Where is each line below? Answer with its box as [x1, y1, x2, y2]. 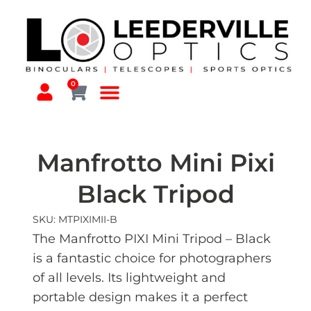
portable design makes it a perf [32, 289, 228, 305]
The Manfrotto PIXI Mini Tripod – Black [32, 231, 271, 247]
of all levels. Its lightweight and [32, 270, 226, 286]
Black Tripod [76, 179, 235, 210]
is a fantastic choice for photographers [32, 251, 271, 267]
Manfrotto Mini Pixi [36, 148, 275, 178]
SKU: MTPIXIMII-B [32, 213, 117, 226]
